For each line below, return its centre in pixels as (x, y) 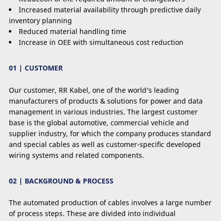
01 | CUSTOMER (36, 68)
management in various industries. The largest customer (103, 111)
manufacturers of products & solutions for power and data (106, 101)
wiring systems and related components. (76, 155)
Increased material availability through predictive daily (110, 10)
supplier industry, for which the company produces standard (110, 133)
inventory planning (40, 21)
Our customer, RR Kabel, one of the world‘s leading (94, 90)
